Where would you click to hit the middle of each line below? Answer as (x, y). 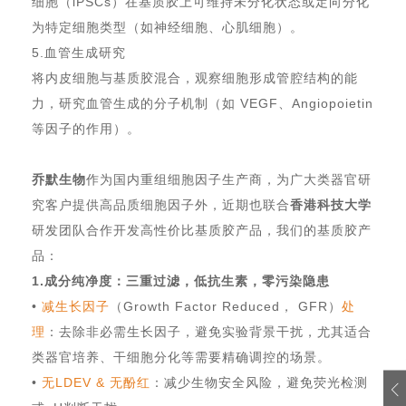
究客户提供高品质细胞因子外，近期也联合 (161, 205)
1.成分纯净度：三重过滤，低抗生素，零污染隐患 (183, 281)
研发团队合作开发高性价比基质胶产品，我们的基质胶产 (202, 230)
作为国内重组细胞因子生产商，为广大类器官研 (229, 179)
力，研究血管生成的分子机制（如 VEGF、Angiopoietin (203, 103)
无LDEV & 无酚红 (96, 382)
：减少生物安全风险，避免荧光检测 (259, 382)
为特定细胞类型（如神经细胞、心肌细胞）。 (174, 27)
